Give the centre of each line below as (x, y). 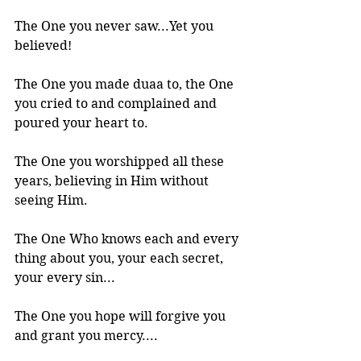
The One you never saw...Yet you (116, 26)
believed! (43, 46)
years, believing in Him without (113, 181)
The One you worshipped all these (121, 162)
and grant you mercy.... (86, 336)
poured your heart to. (81, 123)
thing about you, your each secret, (120, 258)
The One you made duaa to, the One (126, 84)
